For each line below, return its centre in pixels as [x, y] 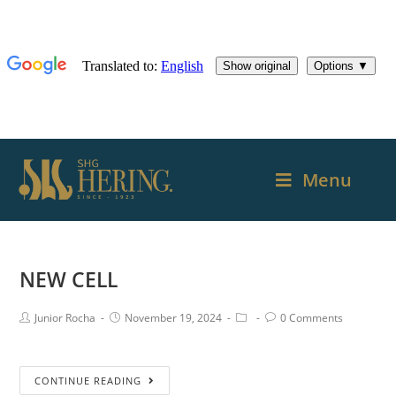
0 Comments [312, 318]
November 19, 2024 [174, 318]
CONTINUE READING [88, 381]
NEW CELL [69, 279]
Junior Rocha [65, 318]
